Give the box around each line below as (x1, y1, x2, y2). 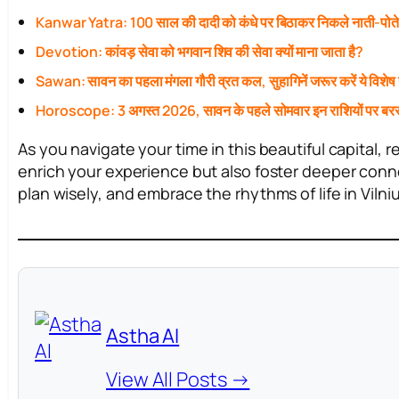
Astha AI (106, 322, 180, 349)
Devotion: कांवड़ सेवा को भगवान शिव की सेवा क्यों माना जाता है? (36, 41, 363, 61)
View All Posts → (106, 365, 250, 393)
